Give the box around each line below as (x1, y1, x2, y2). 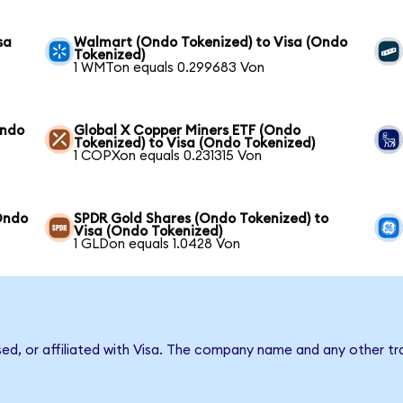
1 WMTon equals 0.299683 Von (74, 61, 265, 76)
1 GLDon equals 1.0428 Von (74, 237, 241, 252)
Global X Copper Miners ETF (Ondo (74, 124, 301, 139)
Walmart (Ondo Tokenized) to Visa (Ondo (74, 36, 348, 50)
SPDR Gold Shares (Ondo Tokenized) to (74, 212, 329, 227)
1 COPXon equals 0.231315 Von (74, 149, 263, 164)
